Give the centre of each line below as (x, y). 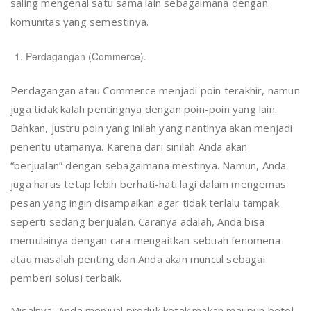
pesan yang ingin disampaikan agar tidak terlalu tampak (145, 202)
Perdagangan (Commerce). (86, 56)
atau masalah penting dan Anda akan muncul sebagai (138, 259)
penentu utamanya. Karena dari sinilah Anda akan (129, 146)
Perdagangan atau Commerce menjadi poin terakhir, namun (155, 90)
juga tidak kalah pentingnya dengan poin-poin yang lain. (144, 109)
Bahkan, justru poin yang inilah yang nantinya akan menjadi (152, 127)
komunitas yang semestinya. (80, 21)
